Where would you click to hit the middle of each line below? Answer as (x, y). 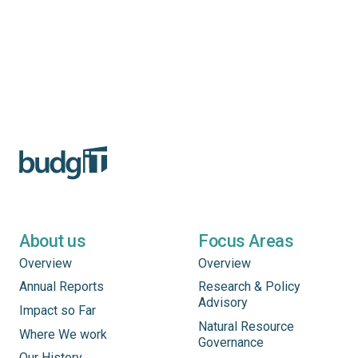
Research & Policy (249, 287)
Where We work (63, 334)
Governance (231, 343)
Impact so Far (58, 311)
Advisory (223, 303)
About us (53, 241)
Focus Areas (246, 241)
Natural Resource (246, 327)
